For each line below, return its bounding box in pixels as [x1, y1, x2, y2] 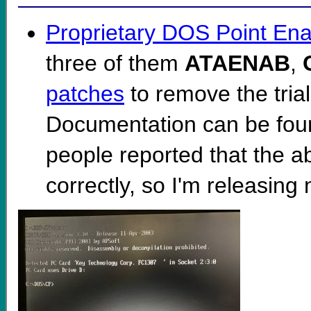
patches [46, 81, 124, 106]
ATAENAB [185, 50, 290, 76]
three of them [46, 50, 185, 76]
